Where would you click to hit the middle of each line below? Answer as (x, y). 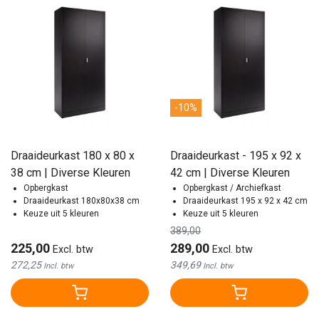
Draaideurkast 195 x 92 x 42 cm (245, 201)
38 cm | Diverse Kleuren (70, 173)
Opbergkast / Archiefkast (232, 188)
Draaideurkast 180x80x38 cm (82, 201)
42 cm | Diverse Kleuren (230, 173)
